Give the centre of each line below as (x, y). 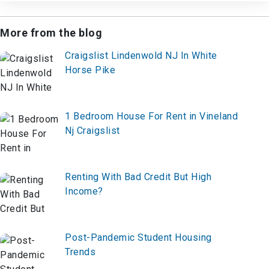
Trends (80, 252)
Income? (84, 191)
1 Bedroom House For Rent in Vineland (151, 116)
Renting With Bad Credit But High (138, 177)
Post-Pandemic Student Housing (138, 237)
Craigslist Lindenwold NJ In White (141, 56)
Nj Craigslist (92, 131)
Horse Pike (90, 70)
